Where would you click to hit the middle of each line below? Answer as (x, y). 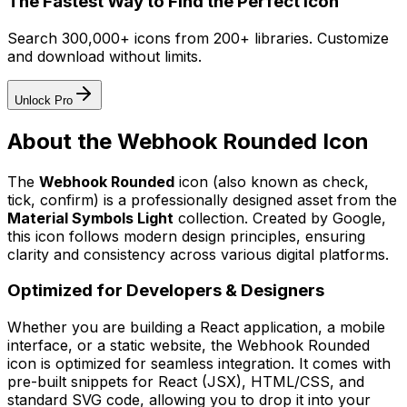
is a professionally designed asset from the (250, 199)
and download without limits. (104, 56)
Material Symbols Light (90, 218)
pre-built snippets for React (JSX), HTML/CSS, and (186, 381)
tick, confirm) (55, 199)
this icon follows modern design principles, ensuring (186, 236)
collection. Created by (253, 218)
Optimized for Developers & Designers (166, 291)
